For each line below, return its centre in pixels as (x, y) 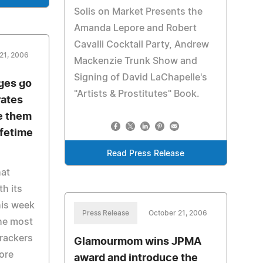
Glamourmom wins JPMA (137, 242)
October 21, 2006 (178, 213)
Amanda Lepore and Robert (135, 28)
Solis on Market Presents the (138, 12)
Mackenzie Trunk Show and (135, 61)
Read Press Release (146, 154)
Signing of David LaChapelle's (140, 77)
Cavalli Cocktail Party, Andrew (141, 45)
